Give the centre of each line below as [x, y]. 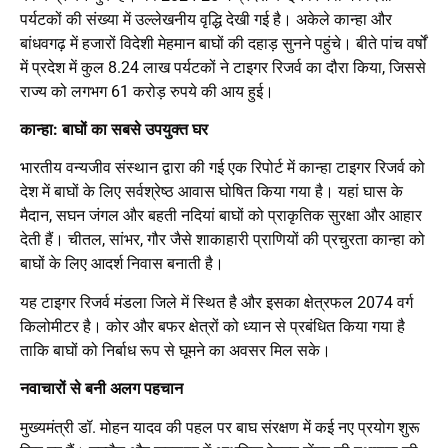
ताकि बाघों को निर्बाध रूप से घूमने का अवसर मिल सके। [175, 350]
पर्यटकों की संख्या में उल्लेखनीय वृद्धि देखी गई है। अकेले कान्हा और [206, 19]
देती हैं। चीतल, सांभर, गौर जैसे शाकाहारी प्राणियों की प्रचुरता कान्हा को [222, 240]
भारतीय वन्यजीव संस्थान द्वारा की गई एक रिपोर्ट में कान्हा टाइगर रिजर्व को [222, 168]
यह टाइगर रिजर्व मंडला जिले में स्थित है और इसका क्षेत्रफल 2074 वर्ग [216, 302]
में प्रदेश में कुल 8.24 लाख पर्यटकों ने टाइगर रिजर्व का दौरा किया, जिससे [223, 67]
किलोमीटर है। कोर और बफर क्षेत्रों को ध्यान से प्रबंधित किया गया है [212, 326]
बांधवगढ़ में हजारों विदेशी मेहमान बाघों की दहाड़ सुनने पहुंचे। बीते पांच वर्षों [223, 43]
